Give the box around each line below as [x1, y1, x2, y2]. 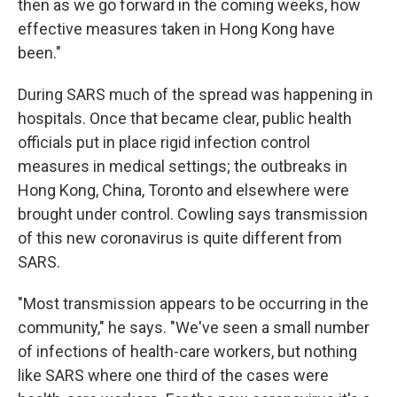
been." [18, 43, 61, 63]
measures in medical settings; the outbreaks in [18, 157, 347, 176]
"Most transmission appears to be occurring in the [18, 294, 369, 314]
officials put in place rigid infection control [18, 133, 310, 152]
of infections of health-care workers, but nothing [18, 342, 357, 362]
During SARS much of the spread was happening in [18, 85, 373, 105]
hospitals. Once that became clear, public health [18, 109, 352, 128]
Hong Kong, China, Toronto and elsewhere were [18, 181, 349, 200]
